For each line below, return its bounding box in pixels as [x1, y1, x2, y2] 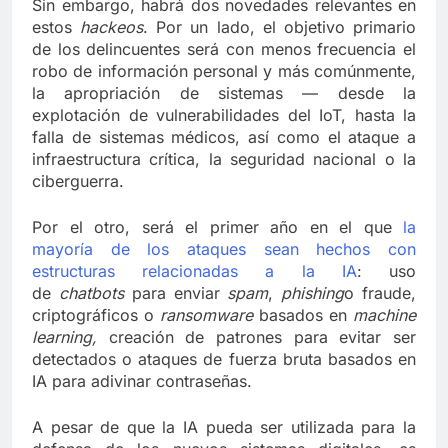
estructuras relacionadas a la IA [32, 261, 357, 282]
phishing [281, 283, 345, 304]
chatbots [58, 283, 132, 304]
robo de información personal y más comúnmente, [32, 61, 416, 82]
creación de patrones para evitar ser [97, 327, 416, 348]
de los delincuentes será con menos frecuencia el [32, 39, 416, 60]
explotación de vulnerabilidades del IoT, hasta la [32, 105, 416, 126]
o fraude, [344, 283, 417, 304]
